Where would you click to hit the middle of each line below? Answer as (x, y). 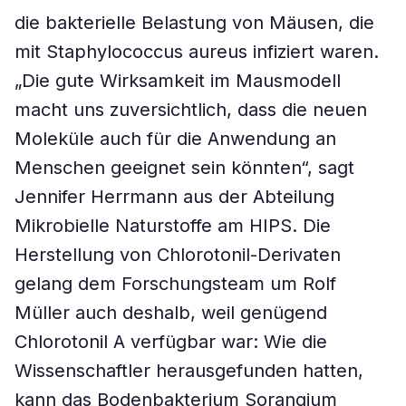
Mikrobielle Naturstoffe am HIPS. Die (173, 226)
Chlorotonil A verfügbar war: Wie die (171, 342)
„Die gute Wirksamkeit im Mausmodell (178, 81)
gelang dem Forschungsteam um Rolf (175, 284)
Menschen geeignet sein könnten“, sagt (184, 168)
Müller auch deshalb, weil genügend (171, 313)
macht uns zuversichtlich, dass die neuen (191, 110)
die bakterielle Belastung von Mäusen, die (194, 23)
